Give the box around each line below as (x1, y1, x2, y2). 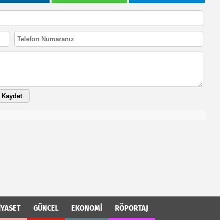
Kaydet (1, 92, 22, 100)
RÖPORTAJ (115, 203, 148, 213)
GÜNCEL (33, 203, 58, 213)
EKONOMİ (71, 203, 102, 213)
